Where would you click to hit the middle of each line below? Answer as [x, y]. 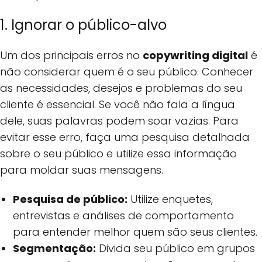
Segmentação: [55, 249]
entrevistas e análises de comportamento [124, 216]
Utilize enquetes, [170, 199]
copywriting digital [195, 55]
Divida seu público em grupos [176, 249]
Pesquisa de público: [70, 199]
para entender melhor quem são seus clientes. [135, 232]
